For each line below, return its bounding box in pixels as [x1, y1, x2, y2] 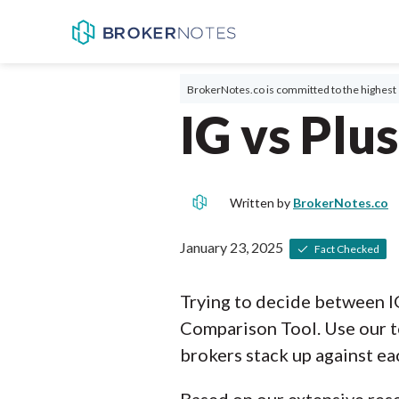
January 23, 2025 [180, 239, 283, 256]
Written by [230, 195, 293, 210]
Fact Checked [309, 242, 379, 256]
